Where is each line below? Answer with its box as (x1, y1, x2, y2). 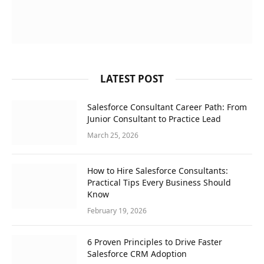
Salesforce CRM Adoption (87, 248, 187, 260)
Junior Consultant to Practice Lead (87, 113, 221, 125)
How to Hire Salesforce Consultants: (87, 165, 228, 177)
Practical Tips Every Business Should (87, 177, 231, 189)
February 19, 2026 (87, 206, 147, 216)
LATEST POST (100, 72, 164, 86)
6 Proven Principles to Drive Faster (87, 236, 222, 248)
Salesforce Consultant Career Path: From (87, 101, 247, 113)
